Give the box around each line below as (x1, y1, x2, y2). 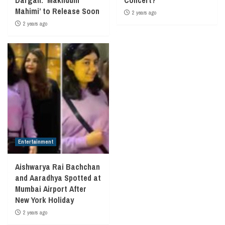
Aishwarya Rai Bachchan (15, 161, 100, 172)
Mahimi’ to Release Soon (15, 5, 99, 17)
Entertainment (18, 138, 53, 145)
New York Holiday (15, 194, 74, 205)
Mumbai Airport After (15, 183, 86, 194)
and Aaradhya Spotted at (15, 172, 101, 183)
